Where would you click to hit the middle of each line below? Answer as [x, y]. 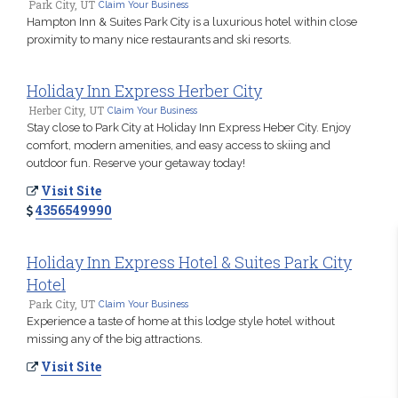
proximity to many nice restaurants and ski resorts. [159, 39]
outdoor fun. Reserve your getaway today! [136, 163]
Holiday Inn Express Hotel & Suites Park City [189, 262]
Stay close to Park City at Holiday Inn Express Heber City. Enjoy [189, 127]
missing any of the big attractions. [115, 338]
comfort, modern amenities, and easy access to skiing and [179, 145]
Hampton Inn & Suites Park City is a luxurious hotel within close [192, 21]
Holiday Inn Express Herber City [144, 90]
